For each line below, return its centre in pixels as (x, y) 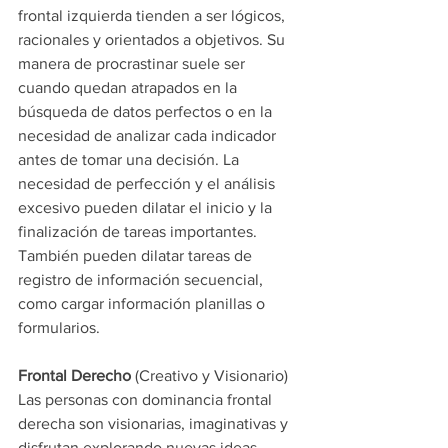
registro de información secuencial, (142, 279)
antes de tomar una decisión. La (130, 159)
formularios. (59, 327)
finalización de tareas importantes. (139, 231)
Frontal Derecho (76, 375)
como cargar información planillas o (143, 303)
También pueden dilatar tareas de (137, 255)
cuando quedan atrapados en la (129, 87)
